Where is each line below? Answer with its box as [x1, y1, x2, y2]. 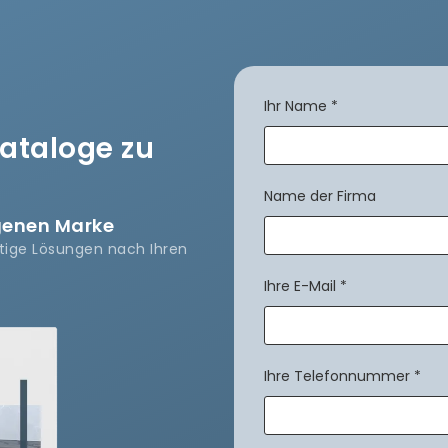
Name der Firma [264, 186, 376, 207]
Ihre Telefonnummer [264, 366, 410, 387]
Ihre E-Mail [264, 276, 336, 297]
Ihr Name [264, 96, 327, 117]
